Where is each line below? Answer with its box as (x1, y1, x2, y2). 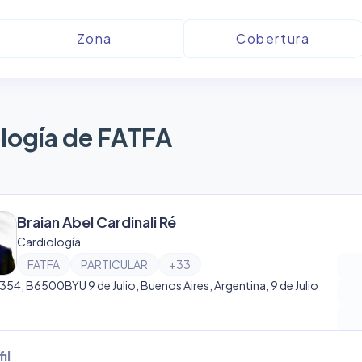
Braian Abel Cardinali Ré (17, 213, 176, 231)
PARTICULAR (81, 257, 148, 271)
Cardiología (17, 234, 81, 249)
